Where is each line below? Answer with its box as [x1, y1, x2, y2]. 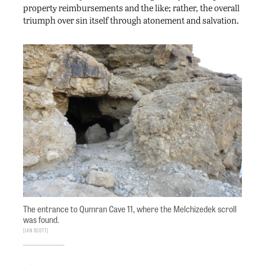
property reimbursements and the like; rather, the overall [23, 2, 240, 14]
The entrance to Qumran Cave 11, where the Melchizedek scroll [23, 203, 237, 215]
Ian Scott [24, 227, 47, 235]
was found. [23, 214, 59, 226]
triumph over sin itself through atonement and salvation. [23, 14, 239, 27]
